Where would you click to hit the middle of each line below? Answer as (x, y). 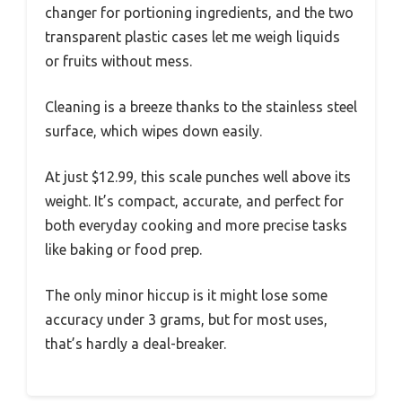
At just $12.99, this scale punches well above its (198, 177)
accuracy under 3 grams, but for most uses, (186, 320)
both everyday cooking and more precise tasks (196, 226)
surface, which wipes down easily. (153, 131)
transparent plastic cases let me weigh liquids (192, 37)
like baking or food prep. (123, 250)
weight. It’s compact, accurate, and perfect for (194, 201)
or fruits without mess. (118, 61)
